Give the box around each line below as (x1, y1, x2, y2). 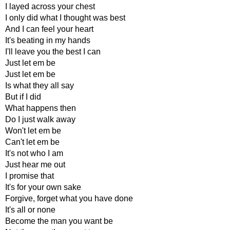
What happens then (5, 104, 76, 112)
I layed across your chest (5, 2, 95, 11)
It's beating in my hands (5, 36, 90, 45)
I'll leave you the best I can (5, 47, 101, 56)
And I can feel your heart (5, 25, 93, 33)
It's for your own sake (5, 183, 81, 191)
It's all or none (5, 205, 55, 214)
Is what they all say (5, 81, 74, 90)
